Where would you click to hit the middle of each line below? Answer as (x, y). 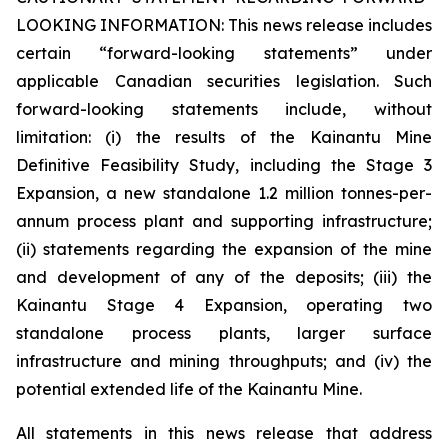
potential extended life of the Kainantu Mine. (189, 389)
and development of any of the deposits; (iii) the (224, 277)
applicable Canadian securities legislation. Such (224, 81)
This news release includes (330, 25)
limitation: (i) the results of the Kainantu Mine (224, 137)
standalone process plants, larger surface (224, 333)
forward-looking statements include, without (224, 109)
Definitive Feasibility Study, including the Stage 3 (224, 165)
